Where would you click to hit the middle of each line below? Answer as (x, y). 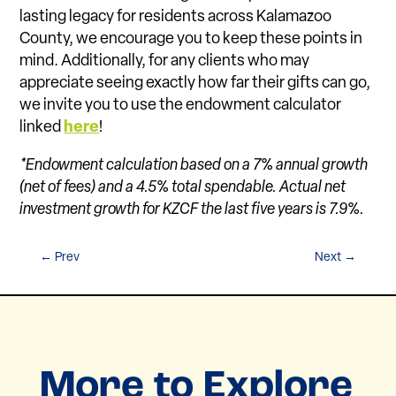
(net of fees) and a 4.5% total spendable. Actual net (183, 187)
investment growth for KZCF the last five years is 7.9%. (194, 209)
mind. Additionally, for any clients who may (165, 61)
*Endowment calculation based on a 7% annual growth (194, 165)
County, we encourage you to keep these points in (191, 39)
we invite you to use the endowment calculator (181, 105)
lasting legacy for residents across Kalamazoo (176, 17)
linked (42, 127)
